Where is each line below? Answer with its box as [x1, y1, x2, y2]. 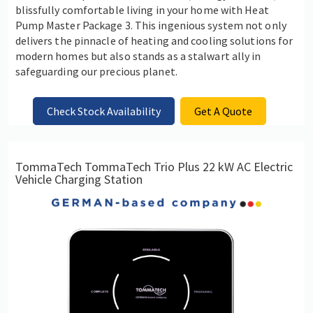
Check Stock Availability [46, 103, 161, 118]
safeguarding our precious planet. [15, 64, 177, 79]
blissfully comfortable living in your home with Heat [15, 3, 269, 17]
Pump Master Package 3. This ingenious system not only [15, 18, 286, 33]
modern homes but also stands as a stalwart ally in [15, 49, 261, 64]
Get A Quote [194, 103, 253, 118]
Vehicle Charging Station [15, 170, 143, 187]
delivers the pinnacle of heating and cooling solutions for [15, 34, 293, 48]
